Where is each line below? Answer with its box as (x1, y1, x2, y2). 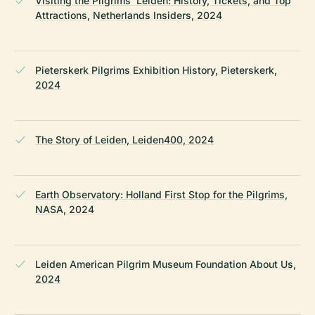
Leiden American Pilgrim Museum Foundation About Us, (35, 257, 296, 270)
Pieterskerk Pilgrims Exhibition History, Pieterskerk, (35, 63, 277, 76)
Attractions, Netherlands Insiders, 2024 (35, 8, 222, 21)
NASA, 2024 (35, 202, 94, 215)
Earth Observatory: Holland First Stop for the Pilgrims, (35, 188, 288, 200)
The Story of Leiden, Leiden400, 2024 (35, 133, 214, 146)
